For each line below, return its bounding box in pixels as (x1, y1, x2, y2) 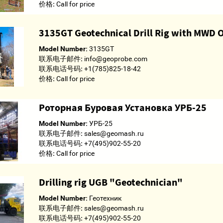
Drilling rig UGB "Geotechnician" (38, 176, 183, 188)
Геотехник (87, 194, 122, 202)
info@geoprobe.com (82, 55, 147, 63)
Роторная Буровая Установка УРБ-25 (38, 101, 207, 113)
